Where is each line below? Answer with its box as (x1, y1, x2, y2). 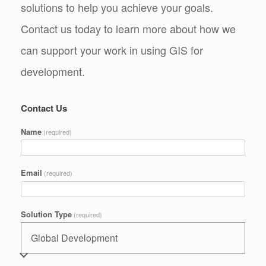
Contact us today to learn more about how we (21, 21, 236, 37)
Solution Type (21, 208, 72, 220)
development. (21, 64, 85, 80)
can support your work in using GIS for (21, 42, 203, 58)
